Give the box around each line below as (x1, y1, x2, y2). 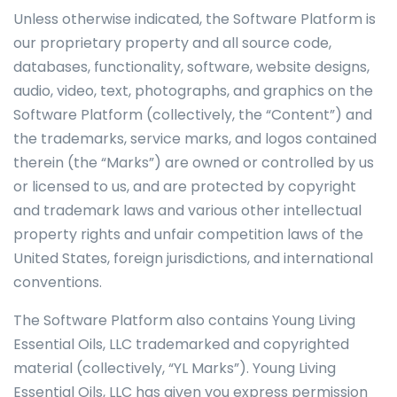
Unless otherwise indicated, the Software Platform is (13, 9, 376, 29)
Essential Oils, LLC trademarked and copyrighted (13, 334, 349, 354)
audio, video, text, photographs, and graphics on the (13, 81, 373, 101)
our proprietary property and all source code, (13, 33, 331, 53)
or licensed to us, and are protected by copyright (13, 176, 356, 197)
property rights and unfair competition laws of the (13, 224, 363, 245)
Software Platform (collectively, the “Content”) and (13, 105, 372, 125)
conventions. (13, 272, 105, 292)
